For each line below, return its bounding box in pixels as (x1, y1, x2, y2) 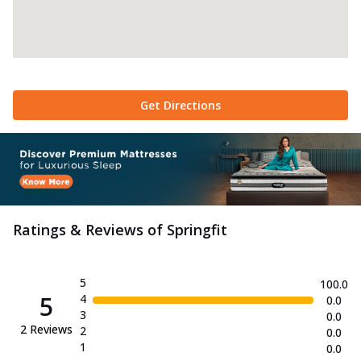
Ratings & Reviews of (13, 219, 167, 239)
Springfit (167, 219, 227, 239)
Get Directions (140, 98, 221, 114)
